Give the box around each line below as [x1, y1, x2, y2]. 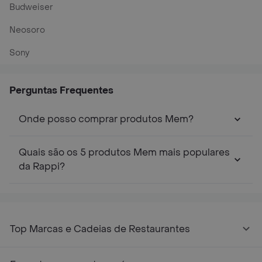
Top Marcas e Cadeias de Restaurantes [10, 223, 190, 235]
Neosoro [9, 25, 45, 36]
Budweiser [9, 2, 53, 13]
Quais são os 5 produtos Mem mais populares [19, 146, 230, 158]
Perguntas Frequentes [9, 84, 113, 96]
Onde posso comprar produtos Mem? [19, 113, 194, 125]
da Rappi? [19, 160, 65, 173]
